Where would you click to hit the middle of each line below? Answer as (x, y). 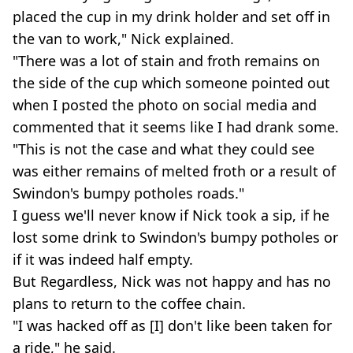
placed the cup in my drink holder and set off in (171, 16)
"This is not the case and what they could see (163, 149)
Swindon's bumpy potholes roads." (128, 193)
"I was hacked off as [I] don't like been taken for (172, 325)
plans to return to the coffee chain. (129, 303)
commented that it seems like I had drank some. (176, 126)
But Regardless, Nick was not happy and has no (172, 281)
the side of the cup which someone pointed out (171, 82)
